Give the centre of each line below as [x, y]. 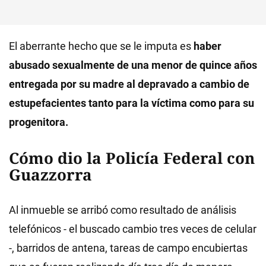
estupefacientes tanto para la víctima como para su [132, 103]
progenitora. [39, 122]
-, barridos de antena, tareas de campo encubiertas [128, 248]
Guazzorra [50, 175]
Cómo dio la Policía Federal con [132, 158]
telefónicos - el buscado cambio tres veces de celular [133, 229]
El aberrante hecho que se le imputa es [101, 46]
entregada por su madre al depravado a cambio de [129, 84]
